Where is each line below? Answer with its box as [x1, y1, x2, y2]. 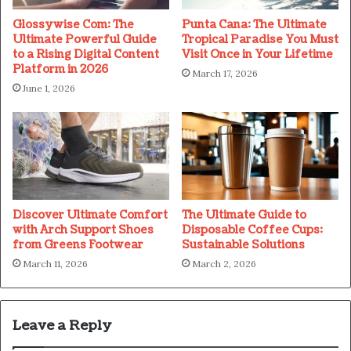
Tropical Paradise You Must [182, 31, 338, 47]
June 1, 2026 [23, 81, 75, 94]
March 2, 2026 [192, 258, 256, 270]
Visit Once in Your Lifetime [182, 46, 333, 62]
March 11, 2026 [23, 258, 88, 270]
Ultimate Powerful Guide [13, 31, 157, 47]
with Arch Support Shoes [13, 223, 154, 238]
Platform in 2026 [13, 61, 108, 77]
